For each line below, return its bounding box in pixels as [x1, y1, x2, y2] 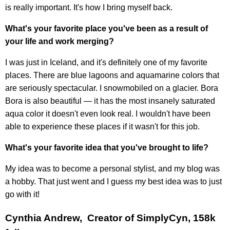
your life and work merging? [5, 36, 114, 46]
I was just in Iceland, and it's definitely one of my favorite [5, 57, 207, 67]
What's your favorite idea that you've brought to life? [5, 143, 208, 152]
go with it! [5, 189, 40, 199]
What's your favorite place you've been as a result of [5, 24, 208, 33]
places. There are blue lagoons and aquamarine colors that [5, 70, 219, 80]
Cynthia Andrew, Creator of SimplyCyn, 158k [5, 212, 216, 223]
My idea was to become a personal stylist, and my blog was [5, 164, 220, 173]
